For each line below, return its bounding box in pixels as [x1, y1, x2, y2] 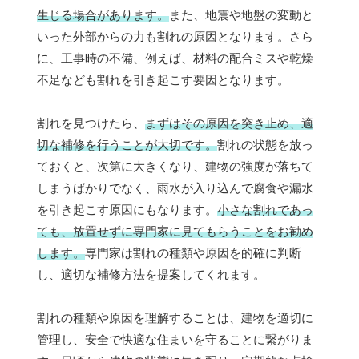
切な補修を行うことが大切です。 [37, 137, 217, 151]
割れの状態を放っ [217, 137, 313, 151]
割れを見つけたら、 [37, 115, 145, 130]
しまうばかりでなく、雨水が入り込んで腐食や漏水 [37, 180, 313, 195]
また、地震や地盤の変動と [169, 7, 313, 22]
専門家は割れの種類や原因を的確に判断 [85, 245, 301, 260]
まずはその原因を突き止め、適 [145, 115, 313, 130]
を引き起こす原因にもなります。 [37, 202, 217, 216]
